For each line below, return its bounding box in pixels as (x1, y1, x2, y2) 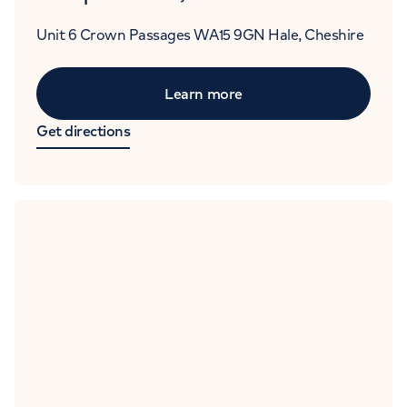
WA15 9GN (194, 25, 265, 45)
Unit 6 (36, 25, 77, 45)
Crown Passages (79, 25, 191, 45)
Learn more (164, 84, 243, 104)
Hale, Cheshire (268, 25, 364, 45)
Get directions (36, 122, 131, 141)
